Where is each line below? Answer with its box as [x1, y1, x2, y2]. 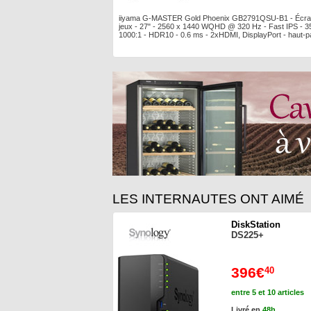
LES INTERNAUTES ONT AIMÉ [112, 192, 304, 206]
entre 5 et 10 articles [231, 288, 304, 296]
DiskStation [231, 219, 280, 230]
